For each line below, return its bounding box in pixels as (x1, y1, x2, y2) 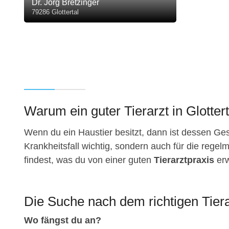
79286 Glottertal (32, 8, 79, 16)
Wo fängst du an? (24, 215, 101, 226)
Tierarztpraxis (154, 155, 214, 166)
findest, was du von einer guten (24, 155, 154, 166)
